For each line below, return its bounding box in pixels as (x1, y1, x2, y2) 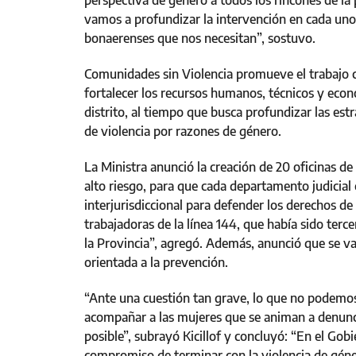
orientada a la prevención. (84, 254, 228, 270)
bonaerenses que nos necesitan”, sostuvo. (84, 30, 315, 46)
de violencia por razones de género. (84, 123, 281, 139)
